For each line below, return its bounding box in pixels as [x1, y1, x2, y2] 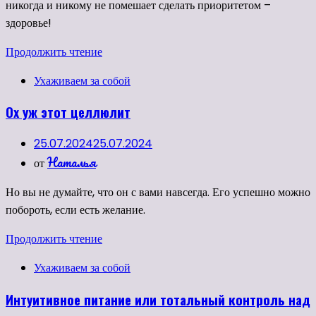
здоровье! [6, 14, 51, 31]
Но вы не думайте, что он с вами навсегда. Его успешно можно [6, 184, 310, 201]
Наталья [47, 152, 96, 173]
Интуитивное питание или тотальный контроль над [6, 289, 310, 309]
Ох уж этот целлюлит [6, 102, 130, 122]
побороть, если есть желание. [6, 202, 145, 219]
